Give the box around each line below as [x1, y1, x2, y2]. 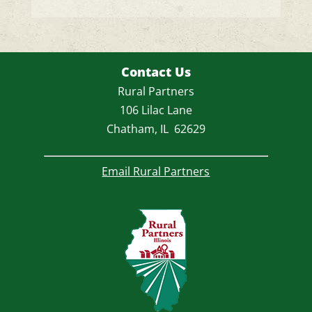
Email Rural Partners [102, 164, 210, 180]
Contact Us [120, 63, 191, 81]
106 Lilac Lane [119, 102, 192, 118]
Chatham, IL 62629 [106, 121, 205, 137]
